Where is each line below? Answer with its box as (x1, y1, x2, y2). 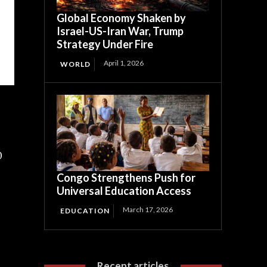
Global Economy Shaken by (57, 11, 187, 25)
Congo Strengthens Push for (57, 171, 196, 185)
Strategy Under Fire (57, 38, 154, 51)
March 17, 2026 (123, 205, 173, 215)
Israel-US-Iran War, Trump (57, 24, 184, 38)
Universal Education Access (57, 184, 192, 198)
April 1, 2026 (104, 58, 144, 68)
